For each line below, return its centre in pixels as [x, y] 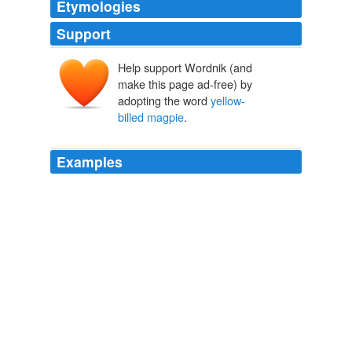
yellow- [228, 101]
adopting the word [164, 101]
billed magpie [151, 117]
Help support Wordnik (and [185, 68]
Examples [90, 162]
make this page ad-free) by [185, 84]
